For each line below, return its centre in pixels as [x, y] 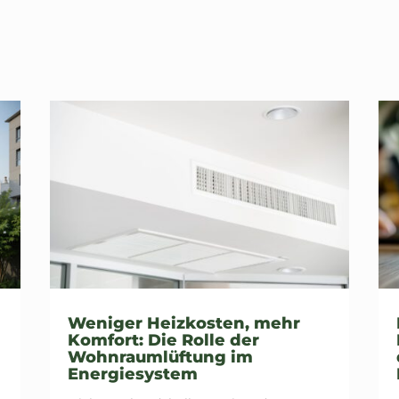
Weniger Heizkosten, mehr [183, 323]
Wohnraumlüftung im [160, 357]
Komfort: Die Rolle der [163, 340]
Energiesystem [132, 374]
